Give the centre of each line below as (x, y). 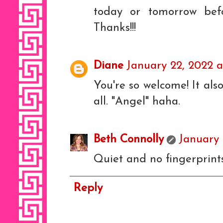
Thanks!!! (115, 28)
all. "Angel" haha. (137, 102)
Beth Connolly (129, 139)
